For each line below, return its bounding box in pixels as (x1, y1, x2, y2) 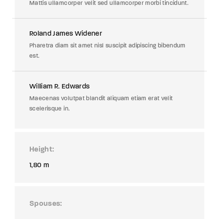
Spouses (29, 200, 61, 208)
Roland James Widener (29, 29, 102, 38)
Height (29, 146, 53, 153)
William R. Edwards (29, 82, 90, 90)
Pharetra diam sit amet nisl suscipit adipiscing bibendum (29, 42, 186, 49)
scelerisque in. (29, 105, 70, 112)
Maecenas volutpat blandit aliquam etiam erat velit (29, 95, 173, 102)
